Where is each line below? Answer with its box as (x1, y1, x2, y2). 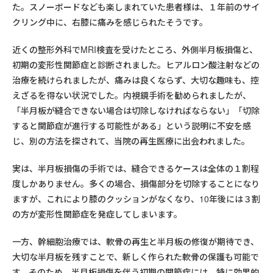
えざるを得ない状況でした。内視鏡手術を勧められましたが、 (12, 89, 251, 102)
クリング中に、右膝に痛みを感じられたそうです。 (12, 16, 208, 29)
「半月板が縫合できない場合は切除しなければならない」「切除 (12, 104, 260, 117)
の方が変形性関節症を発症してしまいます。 (12, 208, 182, 221)
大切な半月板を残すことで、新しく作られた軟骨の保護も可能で (12, 250, 259, 263)
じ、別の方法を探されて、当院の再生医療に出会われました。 (12, 135, 250, 147)
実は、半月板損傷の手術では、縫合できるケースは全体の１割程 (12, 162, 259, 175)
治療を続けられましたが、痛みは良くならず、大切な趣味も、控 (12, 74, 259, 87)
